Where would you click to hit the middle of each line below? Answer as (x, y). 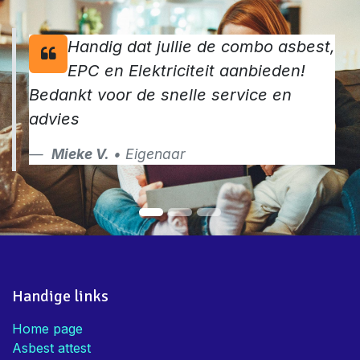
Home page (47, 329)
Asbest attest (51, 348)
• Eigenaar (147, 154)
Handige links (60, 297)
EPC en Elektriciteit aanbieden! (186, 71)
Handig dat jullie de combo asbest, (201, 47)
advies (54, 119)
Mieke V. (80, 154)
